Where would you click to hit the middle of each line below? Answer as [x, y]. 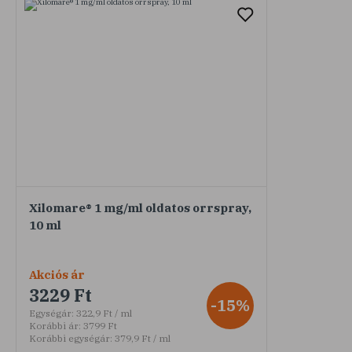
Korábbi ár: [55, 325]
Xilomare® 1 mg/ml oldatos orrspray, [140, 207]
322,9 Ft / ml [103, 313]
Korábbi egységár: [71, 338]
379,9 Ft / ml [141, 338]
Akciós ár [57, 274]
